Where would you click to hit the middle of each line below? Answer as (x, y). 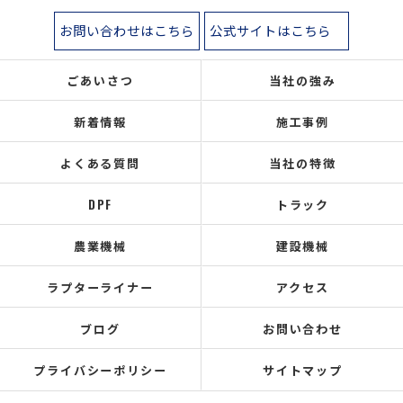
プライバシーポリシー (100, 370)
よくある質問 (100, 163)
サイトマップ (303, 370)
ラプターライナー (100, 287)
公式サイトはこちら (270, 30)
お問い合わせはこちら (127, 30)
